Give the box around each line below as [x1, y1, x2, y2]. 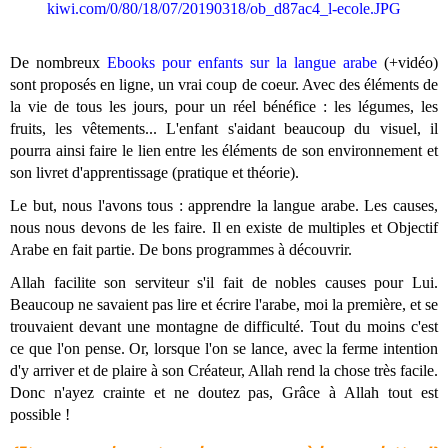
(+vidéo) [384, 54, 438, 72]
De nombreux [10, 54, 100, 72]
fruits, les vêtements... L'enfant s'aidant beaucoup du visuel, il [10, 120, 438, 138]
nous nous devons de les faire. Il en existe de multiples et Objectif [10, 219, 438, 237]
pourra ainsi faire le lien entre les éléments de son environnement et [10, 142, 438, 160]
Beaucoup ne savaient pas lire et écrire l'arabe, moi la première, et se [10, 295, 438, 313]
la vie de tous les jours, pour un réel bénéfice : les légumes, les [10, 98, 438, 116]
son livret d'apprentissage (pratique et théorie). [10, 164, 303, 182]
